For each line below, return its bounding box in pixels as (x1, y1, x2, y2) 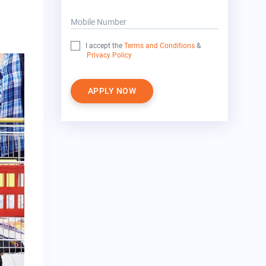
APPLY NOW (87, 86, 136, 96)
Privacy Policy (87, 51, 132, 60)
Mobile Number (70, 17, 126, 27)
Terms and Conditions (123, 42, 195, 50)
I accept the (85, 42, 124, 50)
